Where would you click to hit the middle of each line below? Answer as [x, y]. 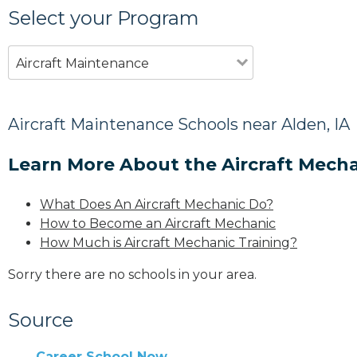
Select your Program [104, 18]
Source [41, 320]
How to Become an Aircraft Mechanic [158, 223]
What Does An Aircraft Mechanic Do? [157, 204]
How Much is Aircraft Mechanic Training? [169, 242]
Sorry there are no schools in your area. [132, 274]
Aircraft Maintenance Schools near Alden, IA [179, 124]
